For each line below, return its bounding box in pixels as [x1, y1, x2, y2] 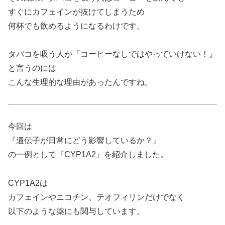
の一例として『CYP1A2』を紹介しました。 [8, 150, 168, 159]
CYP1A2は [8, 178, 48, 187]
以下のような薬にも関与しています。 [8, 206, 145, 215]
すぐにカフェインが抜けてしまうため [8, 7, 145, 16]
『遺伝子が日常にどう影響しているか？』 [8, 136, 161, 145]
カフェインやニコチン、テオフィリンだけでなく [8, 192, 185, 201]
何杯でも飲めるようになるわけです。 [8, 21, 145, 30]
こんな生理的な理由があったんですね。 [8, 78, 153, 87]
